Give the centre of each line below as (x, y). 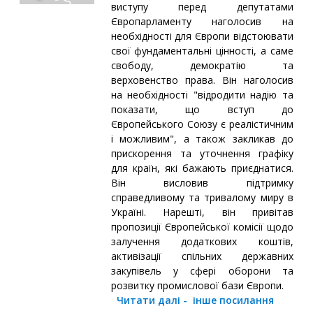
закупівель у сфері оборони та (202, 270)
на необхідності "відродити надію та (202, 94)
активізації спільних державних (202, 256)
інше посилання (233, 300)
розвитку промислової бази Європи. (197, 285)
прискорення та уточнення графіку (202, 153)
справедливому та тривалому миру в (202, 197)
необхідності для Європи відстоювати (202, 36)
